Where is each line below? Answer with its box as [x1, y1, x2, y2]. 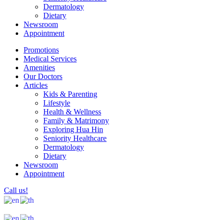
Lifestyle [43, 99, 70, 108]
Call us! [4, 186, 28, 195]
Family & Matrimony [43, 116, 109, 125]
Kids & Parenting [43, 90, 97, 99]
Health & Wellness [43, 108, 101, 116]
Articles [24, 81, 48, 90]
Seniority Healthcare [43, 134, 107, 143]
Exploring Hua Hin [43, 125, 103, 134]
